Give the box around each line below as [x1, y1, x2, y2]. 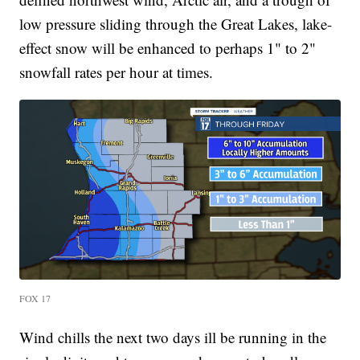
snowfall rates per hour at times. [19, 61, 214, 82]
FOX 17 [19, 292, 51, 305]
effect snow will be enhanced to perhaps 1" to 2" [19, 37, 317, 58]
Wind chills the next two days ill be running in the [19, 327, 327, 347]
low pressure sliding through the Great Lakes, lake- [19, 13, 333, 34]
